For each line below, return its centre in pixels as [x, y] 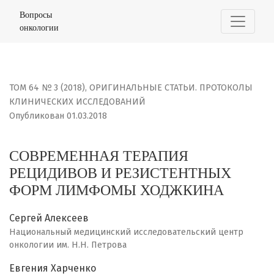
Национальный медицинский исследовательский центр [126, 232]
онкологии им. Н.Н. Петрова [68, 245]
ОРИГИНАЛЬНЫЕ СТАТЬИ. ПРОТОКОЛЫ [171, 88]
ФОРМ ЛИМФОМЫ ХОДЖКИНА [117, 191]
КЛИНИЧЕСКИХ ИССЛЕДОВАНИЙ [77, 102]
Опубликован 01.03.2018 [58, 116]
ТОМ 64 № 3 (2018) [47, 88]
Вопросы [36, 15]
